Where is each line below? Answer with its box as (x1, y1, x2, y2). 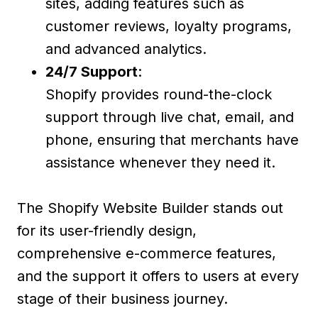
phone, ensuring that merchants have (45, 131, 299, 148)
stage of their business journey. (17, 290, 228, 307)
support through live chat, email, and (45, 108, 294, 126)
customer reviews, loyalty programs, (45, 17, 292, 35)
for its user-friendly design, (17, 221, 197, 239)
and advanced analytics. (45, 40, 207, 57)
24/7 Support (45, 62, 138, 80)
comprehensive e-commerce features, (17, 244, 276, 262)
